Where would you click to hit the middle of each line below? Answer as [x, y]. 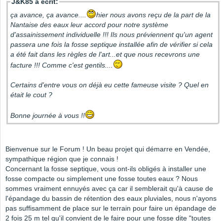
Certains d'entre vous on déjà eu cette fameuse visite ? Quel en [110, 85]
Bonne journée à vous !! [48, 116]
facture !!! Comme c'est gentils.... [62, 65]
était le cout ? [32, 95]
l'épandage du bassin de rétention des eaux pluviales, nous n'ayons [111, 199]
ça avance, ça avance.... [48, 15]
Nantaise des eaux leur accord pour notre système [89, 25]
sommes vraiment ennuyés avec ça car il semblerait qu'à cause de [109, 189]
